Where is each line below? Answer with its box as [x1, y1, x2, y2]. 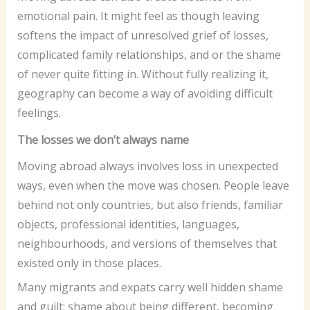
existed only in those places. [17, 255, 164, 271]
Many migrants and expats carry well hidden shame [17, 280, 283, 295]
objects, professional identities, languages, [17, 217, 239, 232]
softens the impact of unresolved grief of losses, [17, 27, 268, 43]
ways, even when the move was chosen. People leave [17, 178, 289, 194]
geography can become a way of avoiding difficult [17, 85, 273, 101]
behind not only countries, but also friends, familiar [17, 197, 283, 213]
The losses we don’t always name [17, 131, 189, 147]
